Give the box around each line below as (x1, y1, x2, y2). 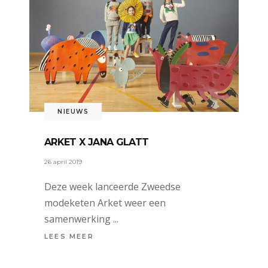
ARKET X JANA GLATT (44, 136, 149, 148)
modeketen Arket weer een (44, 196, 166, 209)
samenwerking (44, 212, 113, 226)
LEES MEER (44, 232, 94, 241)
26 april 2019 (44, 157, 82, 166)
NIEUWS (57, 108, 89, 116)
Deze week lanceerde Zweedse (44, 179, 181, 193)
